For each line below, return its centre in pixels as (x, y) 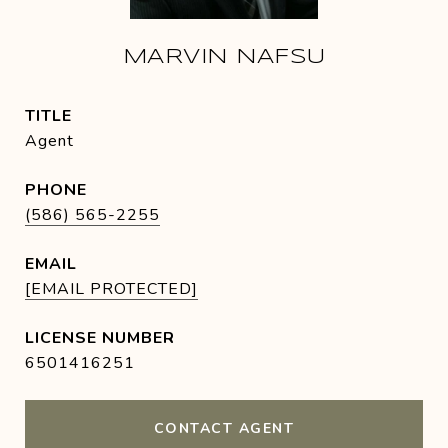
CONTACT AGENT (224, 428)
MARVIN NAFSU (224, 57)
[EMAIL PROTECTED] (111, 289)
